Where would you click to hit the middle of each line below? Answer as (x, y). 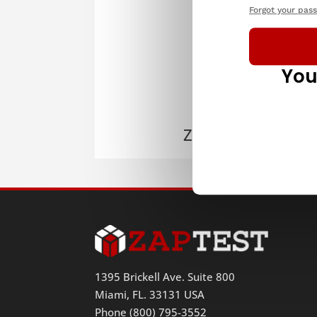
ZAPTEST (214, 134)
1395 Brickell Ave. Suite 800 (165, 277)
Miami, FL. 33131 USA (150, 295)
